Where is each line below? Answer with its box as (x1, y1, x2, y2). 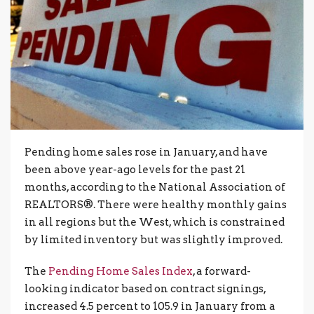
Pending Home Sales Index (48, 264, 193, 278)
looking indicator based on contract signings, (25, 282, 266, 295)
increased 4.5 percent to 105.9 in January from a (25, 299, 275, 313)
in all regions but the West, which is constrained (25, 215, 285, 228)
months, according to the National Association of (25, 180, 285, 193)
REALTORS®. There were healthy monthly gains (25, 198, 287, 211)
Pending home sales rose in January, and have (25, 145, 268, 158)
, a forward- (193, 264, 251, 278)
